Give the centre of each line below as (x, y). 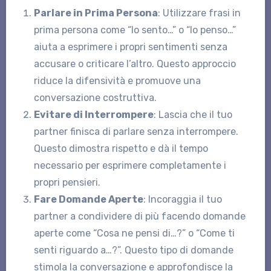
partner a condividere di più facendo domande (139, 216)
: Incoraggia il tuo (182, 199)
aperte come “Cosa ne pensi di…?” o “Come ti (134, 233)
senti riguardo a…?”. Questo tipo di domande (133, 250)
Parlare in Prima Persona (96, 13)
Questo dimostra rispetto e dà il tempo (121, 148)
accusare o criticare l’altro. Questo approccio (135, 64)
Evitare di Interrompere (93, 114)
